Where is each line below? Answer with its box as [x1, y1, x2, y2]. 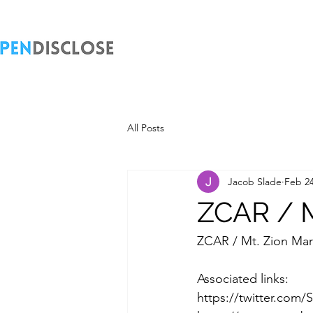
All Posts [127, 121, 164, 134]
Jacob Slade [228, 175, 282, 188]
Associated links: [197, 271, 289, 286]
